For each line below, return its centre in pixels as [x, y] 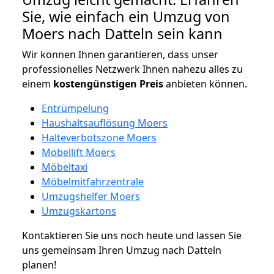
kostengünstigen [95, 83]
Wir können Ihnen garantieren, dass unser [120, 54]
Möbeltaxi [65, 167]
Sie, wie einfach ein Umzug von [126, 16]
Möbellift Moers [79, 152]
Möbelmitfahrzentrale [93, 181]
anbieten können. [205, 83]
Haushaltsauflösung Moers [105, 123]
